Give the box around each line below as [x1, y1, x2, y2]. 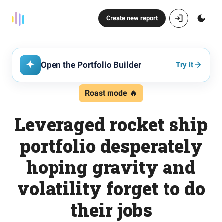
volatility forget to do [17, 176, 205, 200]
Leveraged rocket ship [14, 112, 208, 136]
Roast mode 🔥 [85, 88, 137, 98]
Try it [176, 60, 193, 69]
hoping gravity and [26, 155, 196, 179]
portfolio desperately [19, 134, 203, 158]
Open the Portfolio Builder [41, 60, 141, 70]
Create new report [106, 14, 158, 22]
